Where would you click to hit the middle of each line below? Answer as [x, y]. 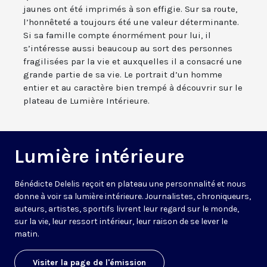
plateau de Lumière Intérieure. [86, 101]
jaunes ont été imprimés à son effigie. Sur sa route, [130, 9]
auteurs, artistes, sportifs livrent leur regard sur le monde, [127, 209]
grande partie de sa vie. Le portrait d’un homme [123, 75]
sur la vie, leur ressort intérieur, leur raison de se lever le [121, 222]
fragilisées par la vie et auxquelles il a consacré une [133, 62]
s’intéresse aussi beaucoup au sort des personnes [128, 49]
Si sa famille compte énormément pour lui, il [117, 35]
